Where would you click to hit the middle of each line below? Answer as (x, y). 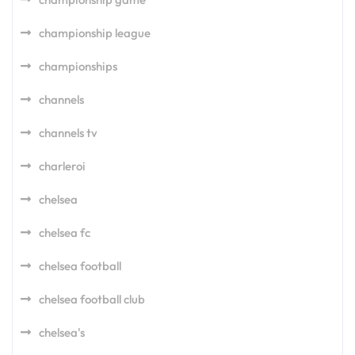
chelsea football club (92, 299)
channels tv (68, 132)
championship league (95, 32)
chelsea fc (65, 232)
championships (78, 66)
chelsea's (62, 332)
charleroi (62, 166)
